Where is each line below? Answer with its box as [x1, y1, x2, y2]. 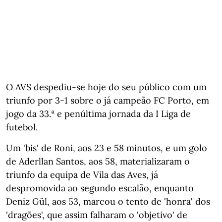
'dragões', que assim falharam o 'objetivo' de [6, 209, 187, 221]
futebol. [6, 121, 38, 133]
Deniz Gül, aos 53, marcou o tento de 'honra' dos [6, 195, 210, 207]
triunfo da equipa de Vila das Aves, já [6, 168, 158, 180]
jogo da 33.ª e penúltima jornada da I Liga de [6, 108, 191, 119]
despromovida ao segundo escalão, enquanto [6, 182, 194, 194]
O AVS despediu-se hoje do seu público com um [6, 81, 207, 93]
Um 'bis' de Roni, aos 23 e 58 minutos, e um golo [6, 142, 207, 154]
